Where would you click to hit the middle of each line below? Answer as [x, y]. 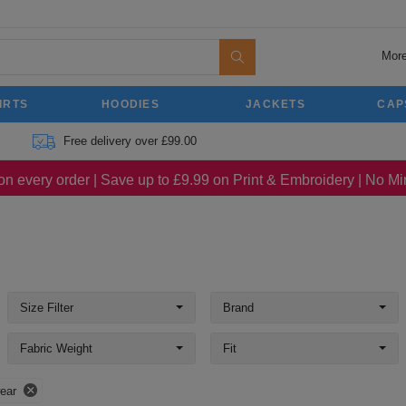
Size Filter [47, 308]
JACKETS [275, 104]
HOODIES [130, 104]
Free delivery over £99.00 [130, 141]
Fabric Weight [56, 348]
